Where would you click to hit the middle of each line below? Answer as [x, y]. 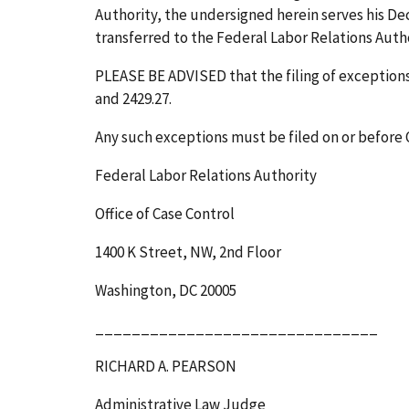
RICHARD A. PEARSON [166, 367]
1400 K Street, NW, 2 [161, 252]
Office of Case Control [165, 213]
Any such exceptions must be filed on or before [249, 136]
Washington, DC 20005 [166, 290]
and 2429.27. [133, 98]
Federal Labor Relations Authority [206, 175]
